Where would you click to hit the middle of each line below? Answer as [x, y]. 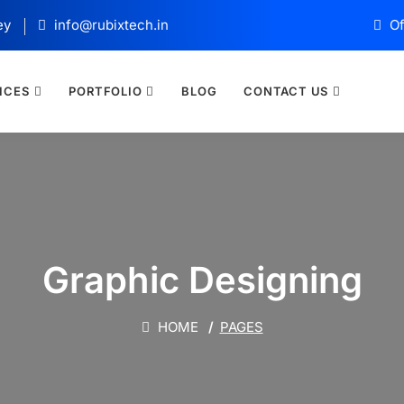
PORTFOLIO [106, 91]
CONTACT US [286, 91]
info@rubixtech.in [110, 25]
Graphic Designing [202, 280]
